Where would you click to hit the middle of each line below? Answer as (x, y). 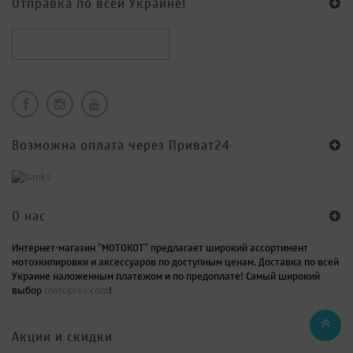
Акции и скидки (62, 338)
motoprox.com (76, 291)
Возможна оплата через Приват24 (121, 145)
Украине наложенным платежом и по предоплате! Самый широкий (166, 277)
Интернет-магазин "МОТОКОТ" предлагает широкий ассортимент (160, 248)
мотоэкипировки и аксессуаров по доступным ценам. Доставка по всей (175, 262)
